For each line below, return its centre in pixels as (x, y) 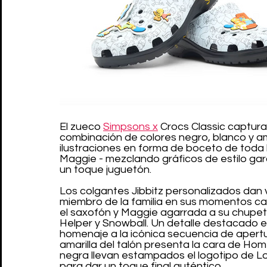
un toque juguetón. (105, 169)
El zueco (81, 126)
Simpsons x (131, 126)
